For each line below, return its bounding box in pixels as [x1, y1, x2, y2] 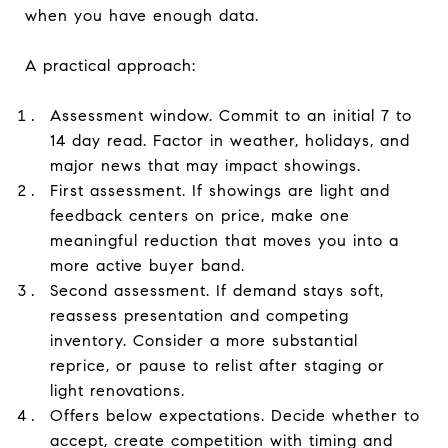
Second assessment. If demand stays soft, [49, 280, 384, 300]
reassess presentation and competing [49, 305, 349, 325]
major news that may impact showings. [49, 155, 361, 175]
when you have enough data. [25, 5, 259, 25]
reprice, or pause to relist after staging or [49, 355, 385, 375]
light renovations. [49, 380, 185, 400]
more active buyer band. [49, 255, 245, 275]
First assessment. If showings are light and [49, 180, 390, 200]
